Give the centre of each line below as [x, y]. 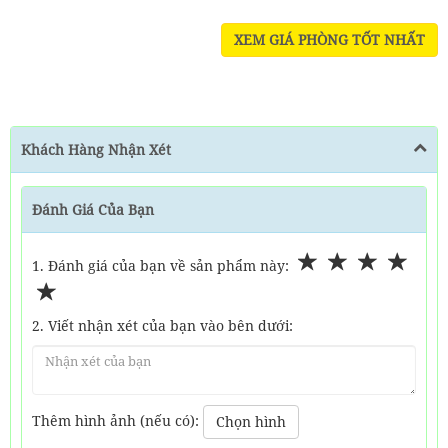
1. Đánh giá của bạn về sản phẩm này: [162, 265]
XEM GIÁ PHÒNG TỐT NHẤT [329, 39]
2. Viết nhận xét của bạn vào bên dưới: [162, 325]
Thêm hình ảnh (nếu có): [117, 420]
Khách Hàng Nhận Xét [96, 149]
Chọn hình [251, 421]
